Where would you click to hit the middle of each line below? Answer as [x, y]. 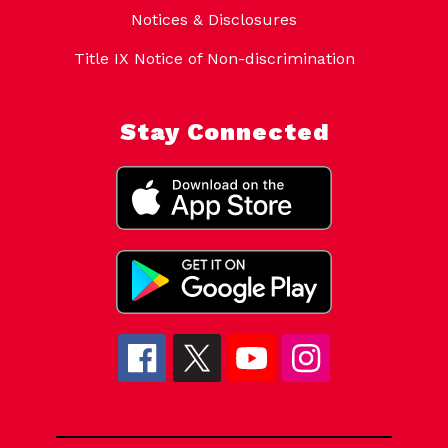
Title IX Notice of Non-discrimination [214, 59]
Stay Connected [224, 132]
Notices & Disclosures [214, 20]
